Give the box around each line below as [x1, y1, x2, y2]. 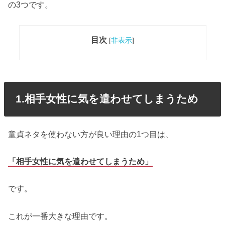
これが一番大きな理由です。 [8, 211, 113, 220]
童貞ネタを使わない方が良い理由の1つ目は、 [8, 129, 174, 139]
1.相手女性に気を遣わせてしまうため [15, 93, 198, 105]
